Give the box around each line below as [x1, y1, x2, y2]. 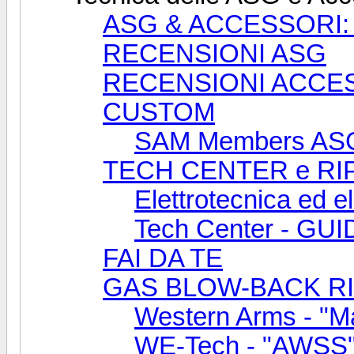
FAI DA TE [103, 243, 223, 273]
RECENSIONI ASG [103, 39, 326, 68]
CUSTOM [103, 97, 215, 126]
